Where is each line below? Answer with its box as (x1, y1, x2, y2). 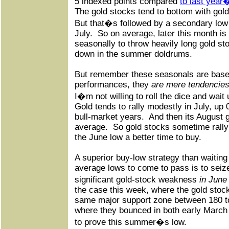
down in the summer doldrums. (75, 49, 192, 59)
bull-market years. (75, 112, 144, 122)
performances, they (75, 80, 151, 89)
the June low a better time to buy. (75, 132, 201, 142)
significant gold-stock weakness (75, 175, 199, 185)
